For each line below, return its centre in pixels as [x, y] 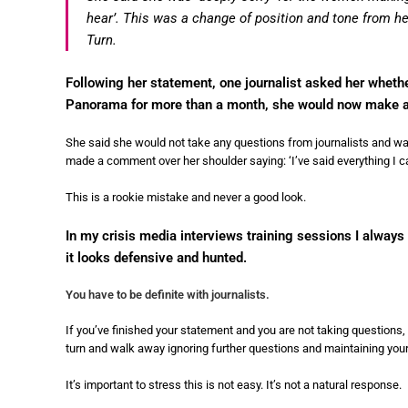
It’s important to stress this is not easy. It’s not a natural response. [234, 384]
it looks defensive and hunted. [156, 257]
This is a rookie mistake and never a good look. [186, 197]
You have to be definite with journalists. [168, 294]
